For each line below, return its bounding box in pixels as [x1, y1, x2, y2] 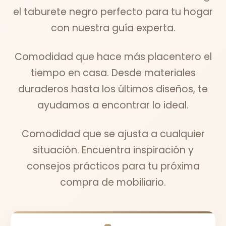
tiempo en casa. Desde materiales [30, 66, 196, 80]
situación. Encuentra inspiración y [32, 143, 194, 157]
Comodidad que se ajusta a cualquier [21, 127, 205, 141]
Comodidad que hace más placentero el [14, 49, 212, 64]
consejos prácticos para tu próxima [26, 159, 200, 173]
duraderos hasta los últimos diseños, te [18, 82, 208, 96]
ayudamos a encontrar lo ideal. [37, 98, 189, 112]
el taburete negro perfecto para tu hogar [13, 5, 213, 19]
